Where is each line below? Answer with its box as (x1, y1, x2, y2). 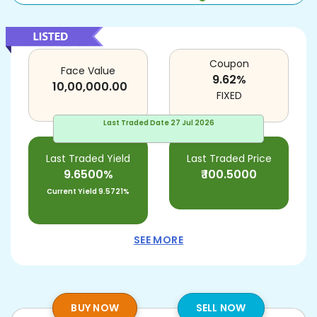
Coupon (209, 57, 249, 71)
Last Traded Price (186, 151, 272, 166)
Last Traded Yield (46, 151, 130, 166)
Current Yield (47, 186, 97, 197)
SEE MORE (133, 233, 184, 247)
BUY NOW (71, 301, 120, 315)
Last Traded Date (103, 117, 169, 128)
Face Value (61, 64, 115, 78)
